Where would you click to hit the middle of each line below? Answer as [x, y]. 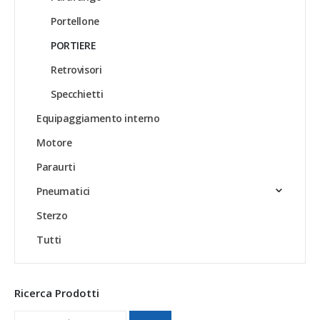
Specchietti [77, 94]
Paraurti [56, 167]
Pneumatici [63, 191]
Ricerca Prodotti [57, 293]
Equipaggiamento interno [98, 119]
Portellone [75, 21]
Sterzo [52, 216]
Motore [54, 143]
